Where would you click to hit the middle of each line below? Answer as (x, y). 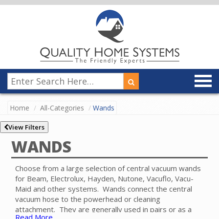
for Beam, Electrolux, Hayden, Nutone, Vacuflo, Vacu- (104, 179)
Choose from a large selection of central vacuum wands (108, 168)
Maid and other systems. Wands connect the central (104, 189)
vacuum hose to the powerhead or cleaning (88, 199)
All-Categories (62, 108)
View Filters (26, 127)
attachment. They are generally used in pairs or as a (103, 209)
